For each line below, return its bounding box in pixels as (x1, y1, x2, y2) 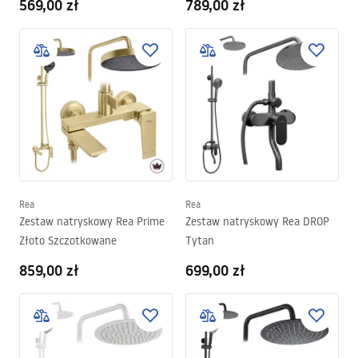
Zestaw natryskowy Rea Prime (19, 214, 165, 229)
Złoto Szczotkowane (19, 233, 117, 248)
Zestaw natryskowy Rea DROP (185, 214, 329, 229)
